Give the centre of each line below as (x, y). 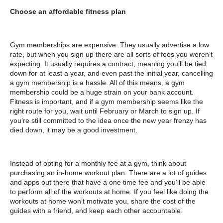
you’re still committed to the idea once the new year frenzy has (108, 121)
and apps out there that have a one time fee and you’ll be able (108, 182)
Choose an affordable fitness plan (68, 12)
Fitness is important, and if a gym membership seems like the (107, 102)
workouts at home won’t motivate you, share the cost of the (103, 201)
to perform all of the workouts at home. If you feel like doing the (109, 191)
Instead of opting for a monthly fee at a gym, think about (98, 163)
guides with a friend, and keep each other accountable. (96, 210)
